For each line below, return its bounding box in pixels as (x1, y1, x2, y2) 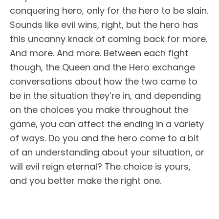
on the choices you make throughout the (10, 103, 188, 116)
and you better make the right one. (10, 174, 161, 187)
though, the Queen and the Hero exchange (10, 61, 195, 73)
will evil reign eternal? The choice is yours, (10, 160, 191, 173)
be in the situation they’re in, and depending (10, 89, 201, 102)
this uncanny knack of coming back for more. (10, 32, 207, 45)
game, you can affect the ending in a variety (10, 117, 204, 130)
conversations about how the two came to (10, 75, 197, 88)
